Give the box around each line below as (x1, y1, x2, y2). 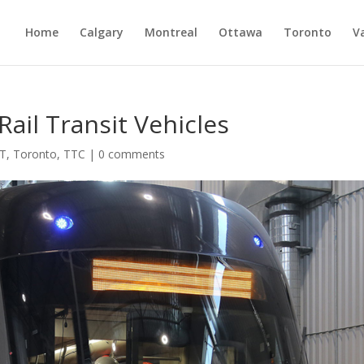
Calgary (79, 24, 123, 40)
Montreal (144, 24, 197, 40)
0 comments (98, 146, 166, 162)
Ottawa (218, 24, 262, 40)
